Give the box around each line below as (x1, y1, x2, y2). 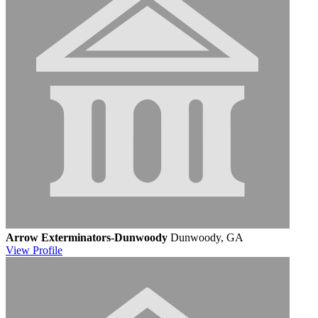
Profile (33, 243, 62, 256)
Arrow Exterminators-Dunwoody (6, 231, 168, 243)
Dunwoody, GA (170, 231, 243, 243)
